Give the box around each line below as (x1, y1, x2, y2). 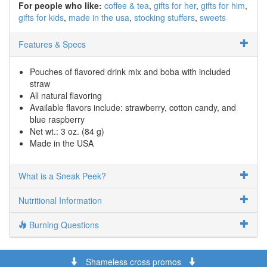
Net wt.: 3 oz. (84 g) (30, 125, 104, 137)
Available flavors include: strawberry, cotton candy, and (30, 101, 236, 113)
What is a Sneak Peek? (18, 169, 106, 182)
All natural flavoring (30, 89, 102, 101)
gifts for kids (18, 11, 64, 23)
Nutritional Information (18, 194, 102, 206)
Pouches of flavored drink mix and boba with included (30, 65, 231, 77)
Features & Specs (18, 38, 86, 50)
